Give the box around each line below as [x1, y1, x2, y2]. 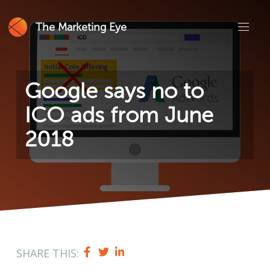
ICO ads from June [24, 101, 213, 128]
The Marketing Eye [35, 20, 127, 34]
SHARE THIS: [16, 245, 79, 260]
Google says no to [24, 77, 204, 104]
